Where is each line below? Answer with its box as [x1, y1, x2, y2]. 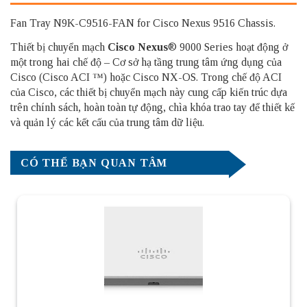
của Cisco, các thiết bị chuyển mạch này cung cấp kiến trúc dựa [10, 86, 287, 98]
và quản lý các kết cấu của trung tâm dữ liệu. [10, 116, 204, 128]
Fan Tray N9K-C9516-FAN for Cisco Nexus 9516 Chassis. [10, 16, 275, 29]
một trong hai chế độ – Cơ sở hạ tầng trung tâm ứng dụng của [10, 56, 282, 68]
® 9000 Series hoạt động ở [168, 40, 288, 53]
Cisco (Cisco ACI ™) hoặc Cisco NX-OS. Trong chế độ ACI [10, 71, 282, 83]
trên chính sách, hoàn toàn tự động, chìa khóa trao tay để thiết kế [10, 101, 295, 113]
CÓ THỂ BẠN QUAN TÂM [21, 156, 168, 169]
